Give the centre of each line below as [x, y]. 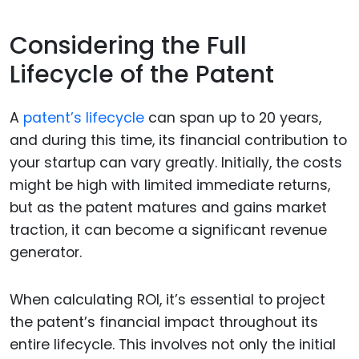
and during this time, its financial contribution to [178, 141]
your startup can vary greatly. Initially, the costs [176, 163]
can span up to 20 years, [233, 118]
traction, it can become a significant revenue [168, 230]
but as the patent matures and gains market [168, 208]
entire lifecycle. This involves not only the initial [173, 345]
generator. [46, 253]
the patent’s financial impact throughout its [164, 323]
